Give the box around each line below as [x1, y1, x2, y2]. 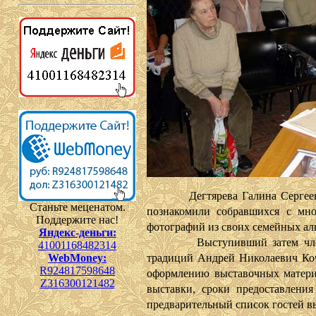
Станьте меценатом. [29, 201, 126, 213]
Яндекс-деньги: [38, 226, 116, 238]
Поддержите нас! [36, 214, 119, 226]
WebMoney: [48, 252, 107, 264]
